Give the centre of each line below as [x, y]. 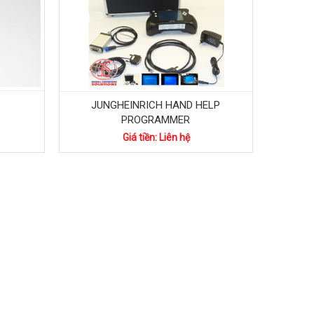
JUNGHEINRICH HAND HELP [156, 105]
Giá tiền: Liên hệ [156, 137]
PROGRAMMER [156, 120]
